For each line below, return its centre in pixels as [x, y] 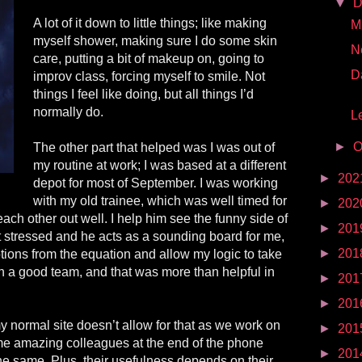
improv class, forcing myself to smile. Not [149, 76]
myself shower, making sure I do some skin [155, 40]
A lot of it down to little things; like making [150, 23]
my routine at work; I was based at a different [160, 165]
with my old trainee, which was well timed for [160, 200]
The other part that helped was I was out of [154, 147]
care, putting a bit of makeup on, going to [149, 58]
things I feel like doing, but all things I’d [143, 94]
